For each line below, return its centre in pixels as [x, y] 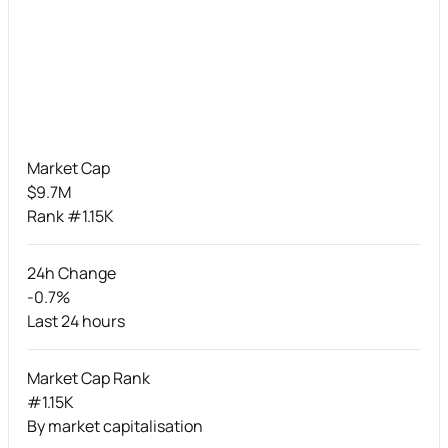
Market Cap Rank [88, 377]
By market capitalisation [115, 425]
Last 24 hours [76, 320]
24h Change [71, 272]
